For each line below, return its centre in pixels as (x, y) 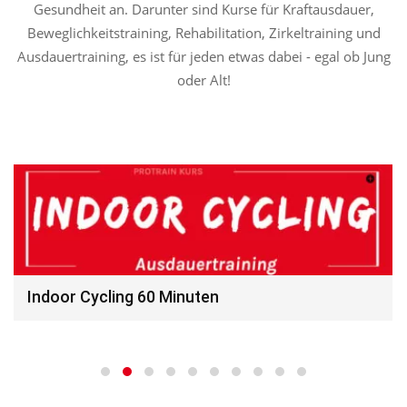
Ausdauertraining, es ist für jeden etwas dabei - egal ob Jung (203, 56)
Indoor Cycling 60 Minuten (123, 296)
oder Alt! (203, 80)
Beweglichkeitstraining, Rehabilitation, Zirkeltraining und (203, 33)
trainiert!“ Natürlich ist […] (111, 24)
